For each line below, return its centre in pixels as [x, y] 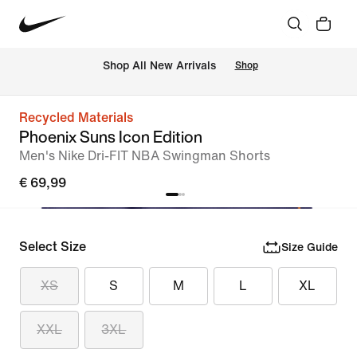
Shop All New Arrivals [159, 66]
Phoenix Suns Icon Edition [111, 137]
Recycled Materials [76, 118]
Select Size [53, 247]
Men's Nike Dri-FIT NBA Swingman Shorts [145, 156]
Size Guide [309, 247]
